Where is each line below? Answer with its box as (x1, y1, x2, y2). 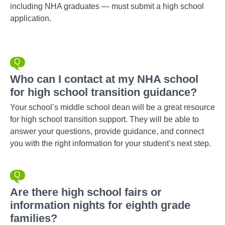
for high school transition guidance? (10, 86, 197, 98)
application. (10, 14, 51, 23)
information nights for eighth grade (10, 199, 190, 211)
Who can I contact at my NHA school (10, 73, 198, 85)
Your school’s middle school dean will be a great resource (10, 103, 215, 111)
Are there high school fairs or (10, 186, 162, 198)
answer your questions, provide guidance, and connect (10, 127, 204, 136)
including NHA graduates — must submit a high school (10, 2, 204, 11)
